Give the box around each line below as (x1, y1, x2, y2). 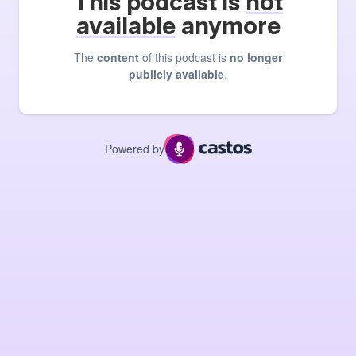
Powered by (104, 140, 164, 157)
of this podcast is (139, 49, 230, 66)
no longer (230, 49, 282, 66)
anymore (175, 11, 281, 41)
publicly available (129, 66, 224, 83)
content (97, 49, 139, 66)
